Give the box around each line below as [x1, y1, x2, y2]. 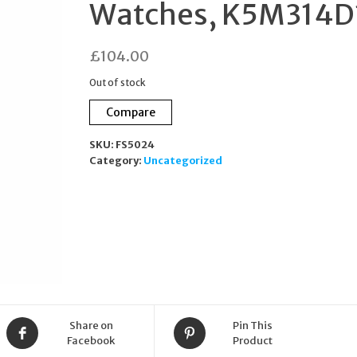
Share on [69, 319, 113, 333]
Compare [105, 105, 155, 120]
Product [232, 334, 273, 348]
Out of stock [88, 76, 146, 88]
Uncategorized [143, 155, 222, 167]
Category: [88, 155, 143, 167]
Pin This [232, 319, 273, 333]
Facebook [67, 334, 116, 348]
